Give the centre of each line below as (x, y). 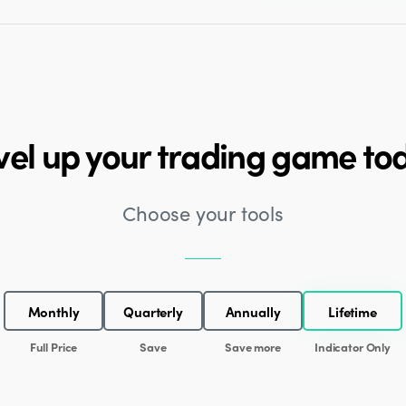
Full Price (53, 347)
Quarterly (153, 311)
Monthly (53, 311)
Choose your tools (203, 213)
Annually (253, 311)
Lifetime (353, 311)
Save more (253, 347)
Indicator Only (353, 347)
